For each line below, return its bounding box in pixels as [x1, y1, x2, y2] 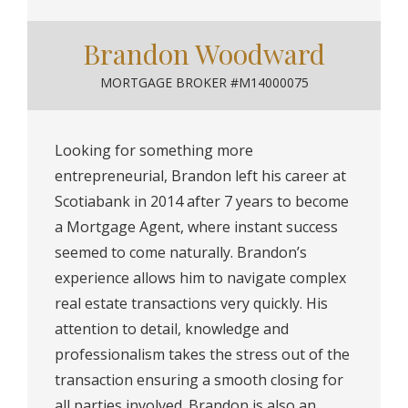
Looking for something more [55, 139, 253, 160]
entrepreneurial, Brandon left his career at [55, 165, 346, 186]
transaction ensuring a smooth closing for [55, 369, 343, 390]
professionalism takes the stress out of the [55, 343, 350, 364]
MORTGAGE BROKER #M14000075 [99, 73, 309, 91]
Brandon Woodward [83, 35, 325, 72]
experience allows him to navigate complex [55, 267, 346, 288]
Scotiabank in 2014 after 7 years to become [55, 190, 349, 211]
